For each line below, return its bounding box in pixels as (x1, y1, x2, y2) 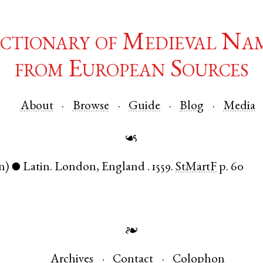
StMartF (176, 161, 217, 174)
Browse (72, 100, 109, 113)
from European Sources (15, 59, 248, 84)
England (102, 161, 146, 174)
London (55, 161, 97, 174)
